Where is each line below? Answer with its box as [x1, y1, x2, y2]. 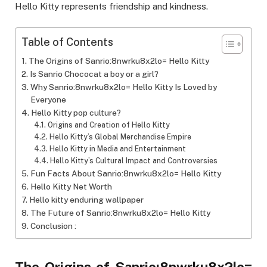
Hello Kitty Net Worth [30, 182, 112, 192]
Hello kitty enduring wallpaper [29, 195, 145, 205]
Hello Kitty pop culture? [30, 108, 121, 118]
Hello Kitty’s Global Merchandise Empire [49, 132, 191, 142]
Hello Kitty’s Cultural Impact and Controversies [49, 156, 218, 166]
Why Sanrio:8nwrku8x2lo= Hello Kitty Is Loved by [30, 82, 217, 92]
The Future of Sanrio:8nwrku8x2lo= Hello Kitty [30, 208, 210, 218]
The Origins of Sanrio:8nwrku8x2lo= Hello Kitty [28, 56, 209, 66]
